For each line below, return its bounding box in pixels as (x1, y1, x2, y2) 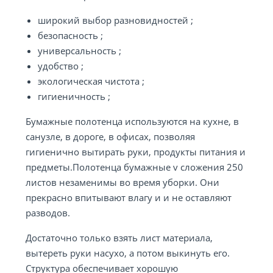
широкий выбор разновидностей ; (38, 14, 193, 26)
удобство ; (38, 60, 83, 72)
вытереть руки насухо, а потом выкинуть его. (26, 247, 230, 259)
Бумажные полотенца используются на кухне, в (26, 115, 239, 127)
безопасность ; (38, 29, 103, 41)
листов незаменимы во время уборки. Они (26, 176, 219, 188)
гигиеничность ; (38, 90, 110, 102)
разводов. (26, 207, 70, 219)
